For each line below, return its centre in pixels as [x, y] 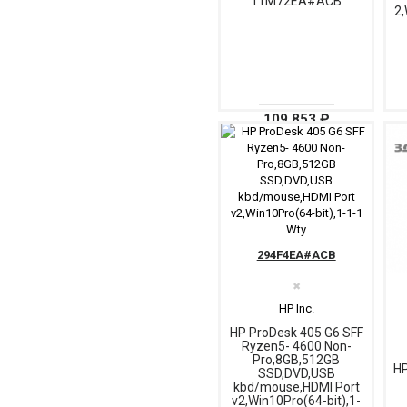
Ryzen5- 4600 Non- [296, 346]
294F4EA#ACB [296, 254]
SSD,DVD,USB [296, 373]
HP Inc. [296, 308]
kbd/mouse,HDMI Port [296, 387]
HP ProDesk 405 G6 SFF [296, 332]
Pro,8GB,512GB [296, 359]
